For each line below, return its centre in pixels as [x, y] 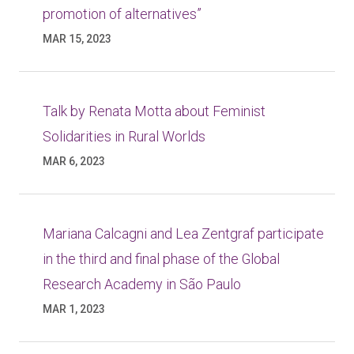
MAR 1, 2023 [74, 309]
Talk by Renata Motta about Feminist [154, 111]
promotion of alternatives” [122, 14]
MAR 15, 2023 [77, 39]
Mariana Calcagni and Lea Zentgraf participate [183, 233]
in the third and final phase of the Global [161, 259]
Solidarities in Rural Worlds [124, 136]
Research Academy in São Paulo [142, 284]
